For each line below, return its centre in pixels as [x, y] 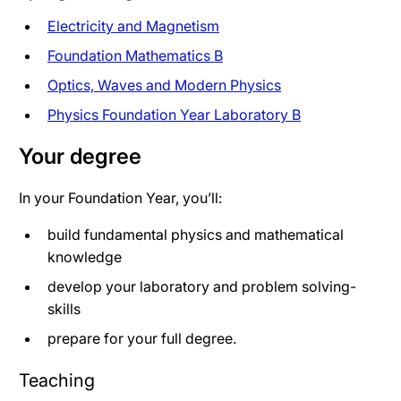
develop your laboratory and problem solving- [202, 286]
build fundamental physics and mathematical [196, 234]
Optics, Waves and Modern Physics [164, 85]
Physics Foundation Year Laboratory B [174, 114]
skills [64, 308]
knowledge [85, 256]
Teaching [57, 380]
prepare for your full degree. [142, 338]
